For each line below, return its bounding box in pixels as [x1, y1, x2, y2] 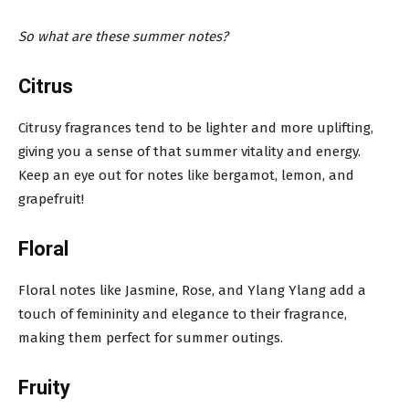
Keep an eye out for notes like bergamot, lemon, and [18, 166, 354, 184]
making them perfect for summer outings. [18, 329, 283, 346]
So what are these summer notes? [18, 27, 228, 45]
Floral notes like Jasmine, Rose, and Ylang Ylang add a [18, 281, 366, 299]
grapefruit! [18, 190, 84, 207]
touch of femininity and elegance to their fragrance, [18, 305, 347, 322]
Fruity [18, 375, 70, 399]
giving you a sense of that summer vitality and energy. [18, 142, 361, 160]
